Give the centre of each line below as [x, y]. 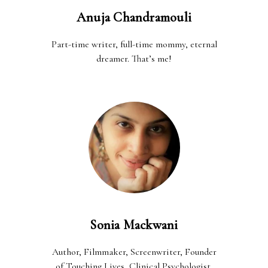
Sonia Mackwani [134, 225]
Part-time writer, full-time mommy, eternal [134, 44]
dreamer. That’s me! [134, 58]
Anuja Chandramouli [134, 17]
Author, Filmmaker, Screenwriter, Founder [134, 252]
